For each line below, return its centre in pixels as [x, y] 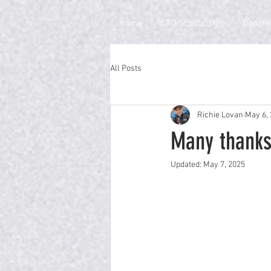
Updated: [187, 165]
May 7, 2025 [224, 165]
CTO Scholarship [193, 24]
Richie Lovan [220, 115]
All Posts [126, 68]
